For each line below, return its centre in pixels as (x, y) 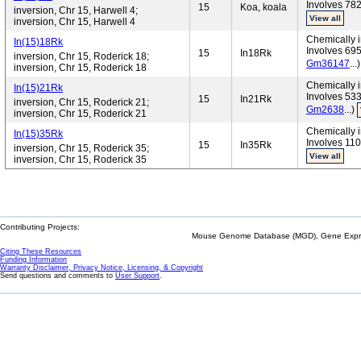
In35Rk (256, 145)
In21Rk (256, 99)
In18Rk (256, 53)
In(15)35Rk (38, 134)
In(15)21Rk (38, 88)
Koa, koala (263, 7)
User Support (137, 276)
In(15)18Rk (38, 42)
